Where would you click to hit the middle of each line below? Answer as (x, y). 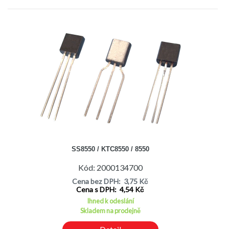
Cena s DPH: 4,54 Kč (110, 189)
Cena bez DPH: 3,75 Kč (110, 181)
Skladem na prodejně (110, 210)
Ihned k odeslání (110, 201)
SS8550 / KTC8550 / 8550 (110, 149)
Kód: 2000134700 (110, 168)
